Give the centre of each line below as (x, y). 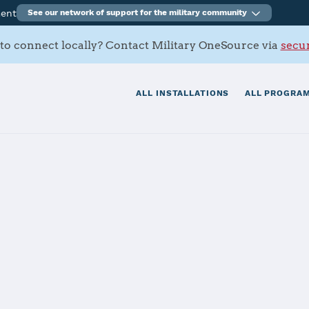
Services (63, 265)
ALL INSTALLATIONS (183, 93)
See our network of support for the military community (138, 12)
